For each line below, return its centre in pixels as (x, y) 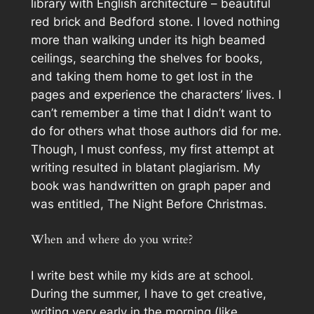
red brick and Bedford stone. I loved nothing (155, 21)
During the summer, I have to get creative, (148, 293)
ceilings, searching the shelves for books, (146, 58)
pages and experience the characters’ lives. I (156, 94)
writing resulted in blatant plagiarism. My (145, 167)
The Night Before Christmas (185, 204)
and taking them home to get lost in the (142, 76)
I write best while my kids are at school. (142, 275)
